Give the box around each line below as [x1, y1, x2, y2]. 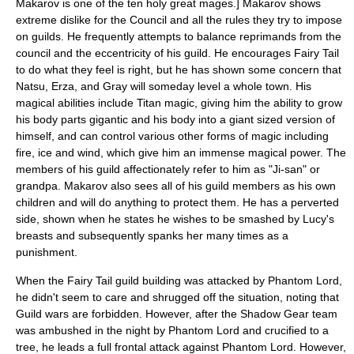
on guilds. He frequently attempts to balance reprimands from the [16, 30, 341, 43]
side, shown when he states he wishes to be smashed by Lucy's [16, 213, 334, 225]
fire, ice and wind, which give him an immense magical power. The [16, 146, 346, 159]
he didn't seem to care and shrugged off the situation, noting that [16, 291, 339, 303]
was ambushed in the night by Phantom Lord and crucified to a [16, 324, 329, 337]
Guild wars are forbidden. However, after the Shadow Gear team [16, 307, 337, 320]
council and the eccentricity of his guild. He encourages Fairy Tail [16, 47, 339, 59]
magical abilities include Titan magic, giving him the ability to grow [16, 96, 342, 109]
